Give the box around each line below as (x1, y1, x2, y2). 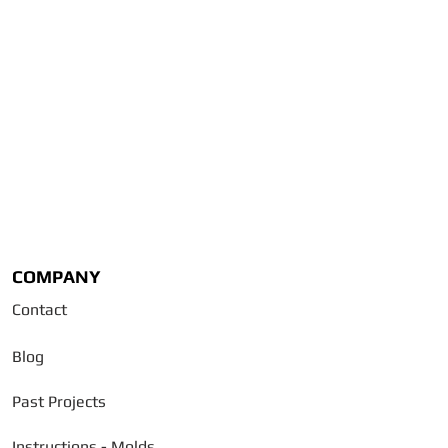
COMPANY (12, 266, 101, 288)
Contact (12, 300, 67, 320)
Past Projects (12, 392, 106, 412)
